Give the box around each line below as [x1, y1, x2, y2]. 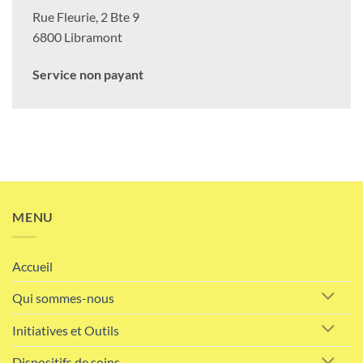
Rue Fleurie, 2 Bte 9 [32, 8, 139, 24]
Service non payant [32, 66, 143, 82]
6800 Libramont [32, 28, 122, 45]
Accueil [12, 258, 53, 274]
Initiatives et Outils [12, 322, 119, 338]
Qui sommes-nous [12, 289, 114, 305]
